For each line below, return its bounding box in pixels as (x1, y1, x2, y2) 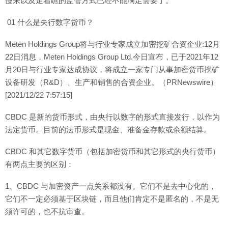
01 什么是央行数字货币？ (5, 18, 94, 26)
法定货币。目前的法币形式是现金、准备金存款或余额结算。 (5, 125, 211, 134)
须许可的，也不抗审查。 (5, 207, 89, 216)
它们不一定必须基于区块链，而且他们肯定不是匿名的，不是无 (5, 194, 219, 203)
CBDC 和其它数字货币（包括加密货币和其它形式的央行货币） (5, 147, 220, 156)
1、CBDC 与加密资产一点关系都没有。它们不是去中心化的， (5, 182, 216, 190)
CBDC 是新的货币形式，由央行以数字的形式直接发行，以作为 (5, 112, 220, 121)
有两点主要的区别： (5, 160, 74, 168)
